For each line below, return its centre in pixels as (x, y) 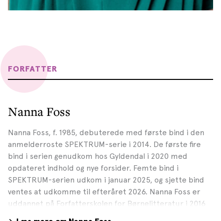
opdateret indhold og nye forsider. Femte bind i (93, 168)
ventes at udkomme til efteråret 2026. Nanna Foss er (104, 192)
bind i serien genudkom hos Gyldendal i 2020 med (98, 156)
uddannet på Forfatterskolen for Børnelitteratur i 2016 (107, 204)
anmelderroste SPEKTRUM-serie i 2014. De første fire (104, 145)
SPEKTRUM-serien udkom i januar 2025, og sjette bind (106, 180)
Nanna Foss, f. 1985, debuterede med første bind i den (106, 133)
